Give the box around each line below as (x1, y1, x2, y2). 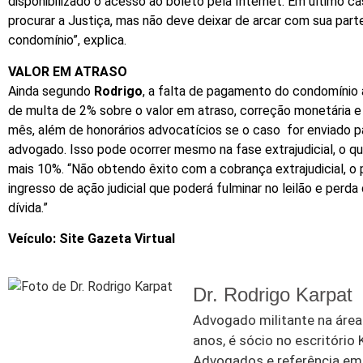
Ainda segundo (8, 83, 94, 99)
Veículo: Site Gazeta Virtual (8, 231, 175, 247)
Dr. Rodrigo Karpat (193, 283, 352, 305)
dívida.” (8, 199, 48, 216)
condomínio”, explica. (8, 32, 126, 49)
